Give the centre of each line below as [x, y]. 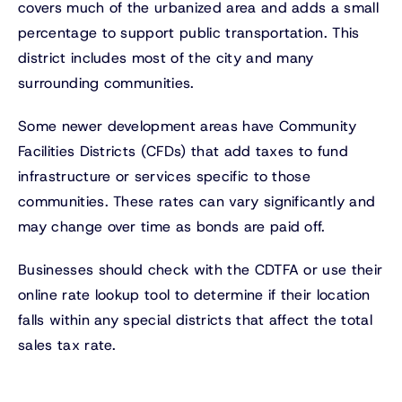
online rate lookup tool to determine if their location [194, 295]
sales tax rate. [67, 345]
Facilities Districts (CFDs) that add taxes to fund [184, 152]
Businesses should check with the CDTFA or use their [201, 270]
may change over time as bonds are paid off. [172, 227]
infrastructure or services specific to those [165, 177]
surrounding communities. [106, 83]
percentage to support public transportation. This [189, 33]
